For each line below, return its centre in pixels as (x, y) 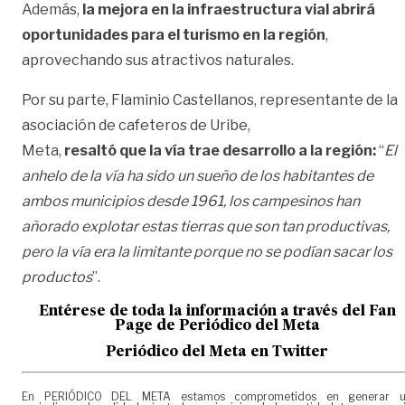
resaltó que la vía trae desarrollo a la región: (219, 150)
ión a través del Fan (325, 311)
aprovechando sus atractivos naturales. (158, 60)
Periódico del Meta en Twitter (217, 352)
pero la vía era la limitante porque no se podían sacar (197, 251)
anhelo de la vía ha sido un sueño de (141, 175)
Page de (146, 326)
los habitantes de (316, 175)
